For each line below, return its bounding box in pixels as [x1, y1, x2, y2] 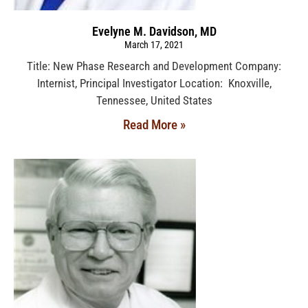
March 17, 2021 [124, 38, 184, 50]
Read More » [122, 116, 186, 133]
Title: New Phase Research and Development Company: [27, 58, 281, 73]
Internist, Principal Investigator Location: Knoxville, [36, 76, 272, 90]
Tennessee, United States [96, 93, 212, 107]
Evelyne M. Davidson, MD [91, 23, 217, 38]
